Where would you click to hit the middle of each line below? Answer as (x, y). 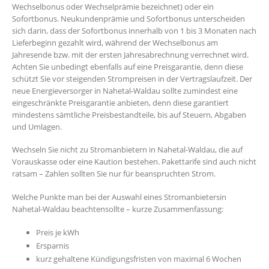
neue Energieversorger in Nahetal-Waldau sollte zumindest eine (125, 90)
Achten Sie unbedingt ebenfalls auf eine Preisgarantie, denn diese (128, 66)
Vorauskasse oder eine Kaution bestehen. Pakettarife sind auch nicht (134, 162)
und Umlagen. (37, 126)
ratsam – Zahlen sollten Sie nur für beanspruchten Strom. (114, 174)
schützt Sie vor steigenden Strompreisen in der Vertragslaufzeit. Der (132, 78)
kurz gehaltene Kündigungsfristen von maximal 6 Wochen (139, 259)
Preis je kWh (58, 233)
